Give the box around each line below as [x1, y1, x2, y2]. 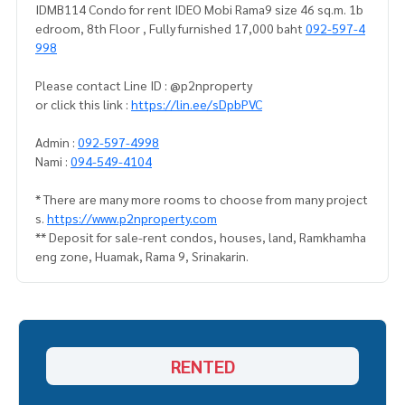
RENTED [170, 354, 235, 379]
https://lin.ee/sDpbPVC [131, 96, 262, 113]
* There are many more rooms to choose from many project [35, 191, 368, 208]
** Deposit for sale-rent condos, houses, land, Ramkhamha [35, 229, 366, 246]
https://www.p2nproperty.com [47, 210, 217, 227]
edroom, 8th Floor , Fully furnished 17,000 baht [35, 20, 306, 37]
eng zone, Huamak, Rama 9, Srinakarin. [35, 248, 249, 265]
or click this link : [35, 96, 131, 113]
